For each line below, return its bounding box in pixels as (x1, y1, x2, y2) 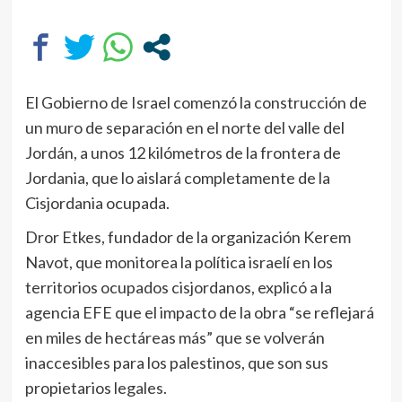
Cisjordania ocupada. (24, 192, 170, 213)
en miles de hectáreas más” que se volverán (24, 327, 325, 347)
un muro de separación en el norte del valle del (24, 117, 345, 137)
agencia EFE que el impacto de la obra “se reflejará (24, 301, 374, 322)
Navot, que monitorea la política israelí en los (24, 251, 333, 272)
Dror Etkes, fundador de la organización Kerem (24, 226, 351, 247)
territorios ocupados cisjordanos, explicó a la (24, 276, 332, 297)
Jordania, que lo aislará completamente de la (24, 167, 330, 188)
